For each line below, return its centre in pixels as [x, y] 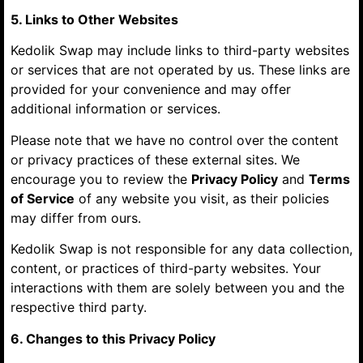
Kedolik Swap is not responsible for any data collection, [181, 249]
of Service [43, 198]
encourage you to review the [101, 179]
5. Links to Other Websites [94, 20]
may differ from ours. [76, 218]
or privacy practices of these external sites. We [155, 159]
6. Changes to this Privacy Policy [113, 338]
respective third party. [79, 307]
